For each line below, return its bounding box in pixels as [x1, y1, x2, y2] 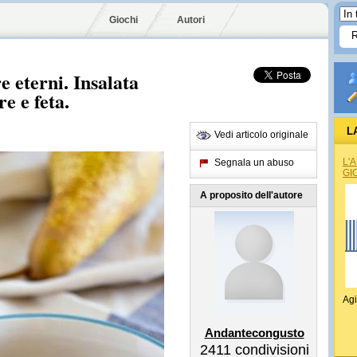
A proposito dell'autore [200, 190, 303, 201]
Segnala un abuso [214, 157, 294, 168]
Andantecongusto [204, 326, 304, 339]
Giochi [109, 14, 138, 25]
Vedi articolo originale [214, 129, 308, 140]
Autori [177, 14, 205, 25]
